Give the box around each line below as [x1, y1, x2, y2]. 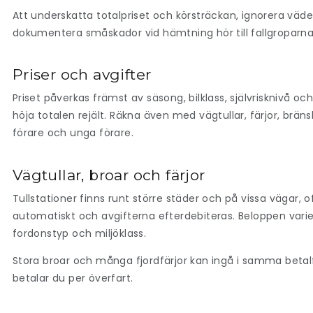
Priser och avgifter [12, 66, 152, 84]
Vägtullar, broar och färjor [12, 166, 205, 184]
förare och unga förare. [12, 126, 133, 140]
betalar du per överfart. [12, 271, 133, 286]
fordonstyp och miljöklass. [12, 226, 150, 240]
